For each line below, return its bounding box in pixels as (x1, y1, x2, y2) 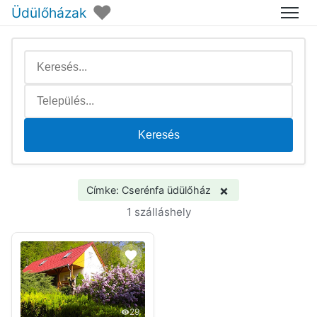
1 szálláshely (126, 205, 191, 219)
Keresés (137, 129, 180, 141)
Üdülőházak (11, 4, 86, 21)
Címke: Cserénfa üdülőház (86, 184, 212, 196)
